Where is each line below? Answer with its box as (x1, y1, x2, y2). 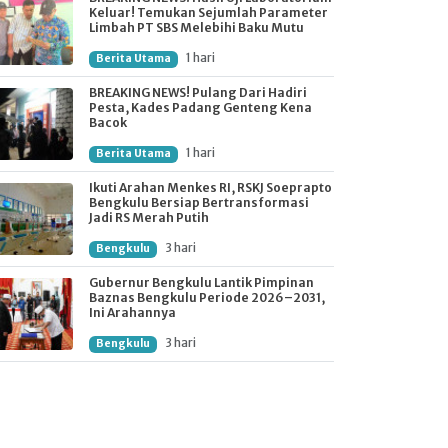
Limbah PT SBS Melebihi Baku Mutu (89, 20, 304, 36)
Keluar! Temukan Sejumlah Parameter (89, 5, 328, 21)
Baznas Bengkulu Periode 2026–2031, (89, 290, 325, 306)
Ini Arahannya (89, 305, 176, 321)
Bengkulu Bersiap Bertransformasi (89, 195, 309, 211)
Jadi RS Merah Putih (89, 210, 209, 226)
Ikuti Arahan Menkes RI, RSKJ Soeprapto (89, 180, 332, 196)
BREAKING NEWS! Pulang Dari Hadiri (89, 85, 307, 101)
